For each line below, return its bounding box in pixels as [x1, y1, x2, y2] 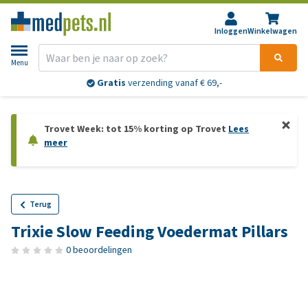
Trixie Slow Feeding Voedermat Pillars [11, 221, 288, 243]
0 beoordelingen [66, 243, 132, 256]
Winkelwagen [247, 25, 297, 36]
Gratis [96, 76, 126, 90]
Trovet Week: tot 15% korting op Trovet [44, 122, 228, 135]
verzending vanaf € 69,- [125, 76, 222, 90]
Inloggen [214, 25, 247, 36]
